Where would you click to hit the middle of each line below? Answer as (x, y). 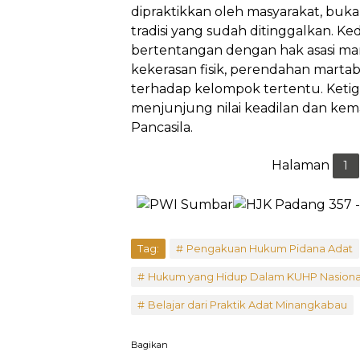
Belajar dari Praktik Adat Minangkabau (247, 304)
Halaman (302, 165)
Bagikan (149, 344)
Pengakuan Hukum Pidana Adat (270, 248)
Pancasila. (162, 127)
